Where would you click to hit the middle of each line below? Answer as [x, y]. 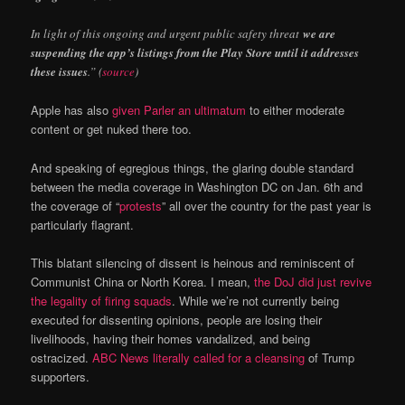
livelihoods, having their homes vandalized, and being [171, 338]
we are [320, 34]
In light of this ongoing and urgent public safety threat [167, 34]
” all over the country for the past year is [267, 205]
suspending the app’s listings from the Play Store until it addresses [195, 53]
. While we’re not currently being [256, 300]
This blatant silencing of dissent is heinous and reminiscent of [193, 262]
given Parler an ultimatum [179, 110]
